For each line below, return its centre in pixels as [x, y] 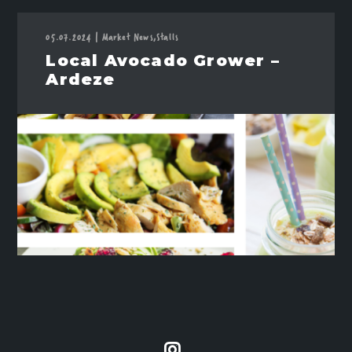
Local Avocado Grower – [163, 60]
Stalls [168, 37]
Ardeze [81, 79]
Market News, [129, 37]
